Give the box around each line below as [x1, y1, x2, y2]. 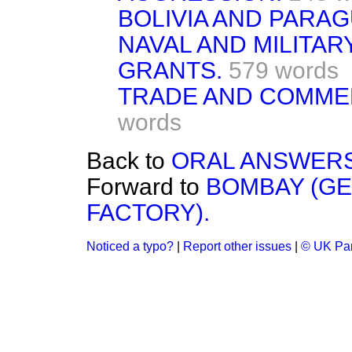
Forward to [86, 174, 206, 200]
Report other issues [183, 240, 291, 253]
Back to [86, 148, 171, 174]
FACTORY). [86, 200, 210, 225]
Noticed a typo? [86, 240, 174, 253]
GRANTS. [118, 57, 222, 83]
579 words [229, 57, 339, 83]
